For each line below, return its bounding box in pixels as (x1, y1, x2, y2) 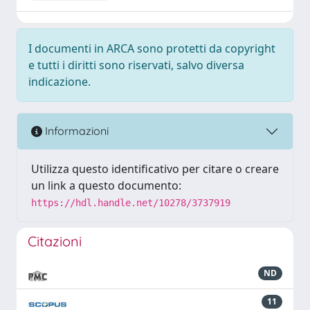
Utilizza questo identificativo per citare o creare (31, 161, 279, 176)
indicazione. (28, 73, 91, 89)
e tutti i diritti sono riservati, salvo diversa (28, 57, 244, 73)
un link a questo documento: (31, 177, 181, 193)
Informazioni (42, 124, 109, 138)
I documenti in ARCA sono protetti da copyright (28, 40, 275, 56)
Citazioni (28, 232, 82, 250)
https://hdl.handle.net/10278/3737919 (31, 197, 230, 208)
